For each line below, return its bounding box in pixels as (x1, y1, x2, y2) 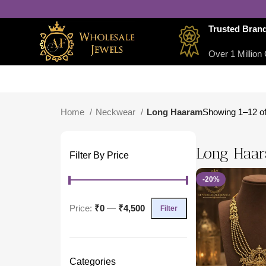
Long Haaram (147, 107, 202, 117)
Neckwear (96, 107, 138, 117)
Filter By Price (69, 150, 129, 160)
